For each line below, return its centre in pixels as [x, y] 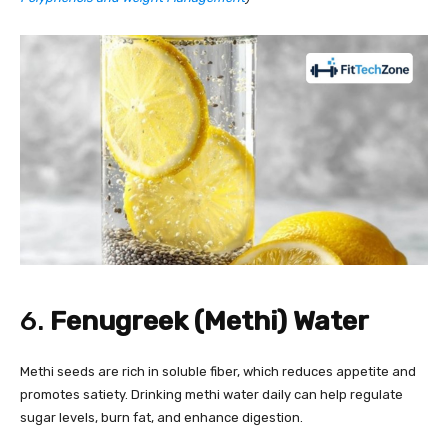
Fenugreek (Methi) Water [209, 320]
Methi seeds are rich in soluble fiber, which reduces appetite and [218, 371]
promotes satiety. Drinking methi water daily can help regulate [211, 394]
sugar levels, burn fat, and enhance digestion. [161, 417]
